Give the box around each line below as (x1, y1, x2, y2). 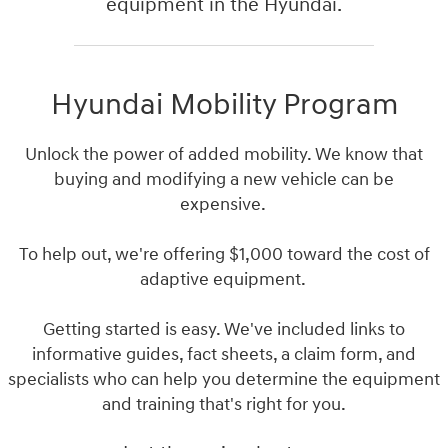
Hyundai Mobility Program (50, 85, 398, 123)
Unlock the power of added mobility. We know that (25, 142, 423, 166)
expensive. (179, 192, 269, 216)
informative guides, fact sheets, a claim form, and (32, 342, 416, 366)
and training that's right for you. (102, 392, 346, 416)
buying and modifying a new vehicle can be (54, 167, 394, 191)
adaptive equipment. (139, 267, 309, 291)
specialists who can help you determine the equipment (8, 367, 440, 391)
